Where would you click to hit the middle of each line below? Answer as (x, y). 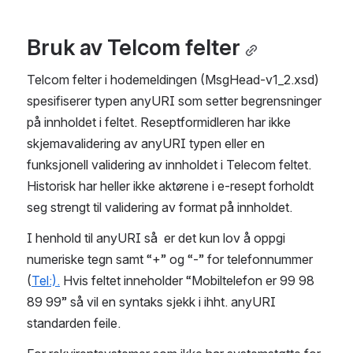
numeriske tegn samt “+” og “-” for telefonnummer (170, 259)
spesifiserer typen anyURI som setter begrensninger (174, 100)
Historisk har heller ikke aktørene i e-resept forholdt (170, 186)
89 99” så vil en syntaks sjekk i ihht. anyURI (151, 301)
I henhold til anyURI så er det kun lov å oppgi (156, 238)
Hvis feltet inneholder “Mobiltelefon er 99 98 (187, 280)
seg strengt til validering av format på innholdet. (160, 207)
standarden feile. (74, 323)
